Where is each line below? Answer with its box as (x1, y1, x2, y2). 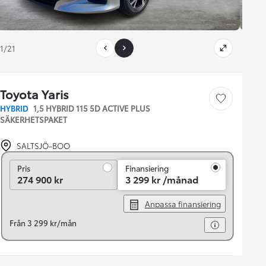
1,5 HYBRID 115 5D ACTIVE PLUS (33, 103, 150, 114)
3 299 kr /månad (125, 172, 198, 186)
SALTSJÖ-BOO (17, 140, 70, 151)
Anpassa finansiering (145, 198, 221, 210)
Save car (220, 98, 240, 105)
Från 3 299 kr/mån (9, 217, 77, 229)
